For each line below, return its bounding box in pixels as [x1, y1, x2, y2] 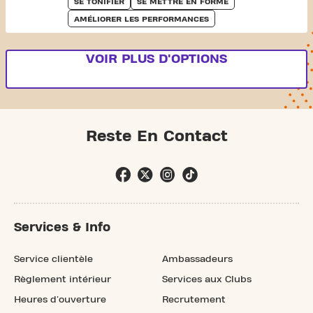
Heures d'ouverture [14, 294, 106, 305]
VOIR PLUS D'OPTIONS [86, 52, 227, 66]
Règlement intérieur [14, 274, 111, 284]
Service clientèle [14, 254, 93, 264]
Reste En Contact [85, 127, 228, 145]
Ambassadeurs [162, 254, 233, 264]
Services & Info [14, 220, 110, 234]
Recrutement [162, 294, 226, 305]
